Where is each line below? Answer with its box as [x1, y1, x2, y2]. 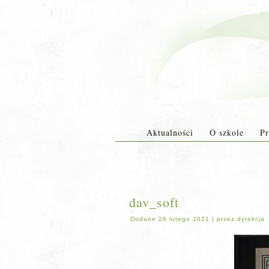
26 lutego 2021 [159, 216, 210, 222]
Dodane [130, 216, 156, 222]
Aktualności [146, 127, 193, 138]
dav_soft [129, 193, 179, 211]
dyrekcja [237, 216, 265, 222]
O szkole [209, 127, 244, 138]
